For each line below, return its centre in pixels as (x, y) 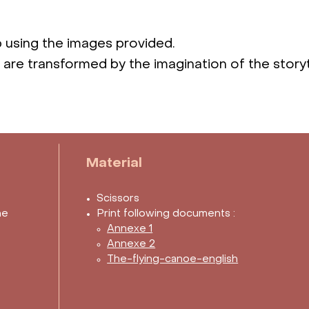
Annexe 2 (131, 245)
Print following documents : (166, 214)
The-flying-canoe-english (173, 260)
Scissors (118, 199)
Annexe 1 (130, 229)
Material (114, 164)
